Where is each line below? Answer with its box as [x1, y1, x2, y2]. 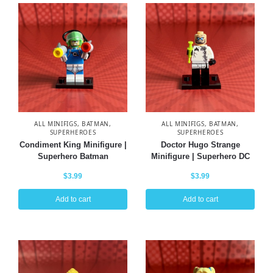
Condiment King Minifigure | [19, 140, 127, 149]
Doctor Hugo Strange [160, 140, 240, 149]
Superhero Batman [37, 151, 108, 161]
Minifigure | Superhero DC [151, 151, 250, 161]
